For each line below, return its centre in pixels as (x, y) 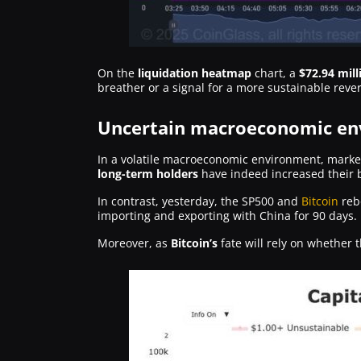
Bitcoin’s (194, 243)
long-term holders (148, 174)
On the (118, 73)
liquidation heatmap (196, 73)
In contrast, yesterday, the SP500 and (199, 201)
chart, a (277, 73)
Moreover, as (134, 243)
